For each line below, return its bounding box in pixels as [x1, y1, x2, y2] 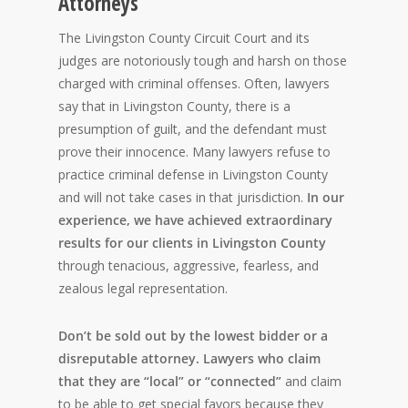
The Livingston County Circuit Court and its [58, 29, 310, 47]
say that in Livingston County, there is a [58, 97, 291, 116]
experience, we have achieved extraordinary [58, 211, 332, 229]
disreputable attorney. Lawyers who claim [58, 350, 321, 368]
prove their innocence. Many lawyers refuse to [58, 143, 331, 161]
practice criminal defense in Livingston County [58, 166, 328, 184]
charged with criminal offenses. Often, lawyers [58, 75, 330, 93]
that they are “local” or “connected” [58, 372, 281, 391]
